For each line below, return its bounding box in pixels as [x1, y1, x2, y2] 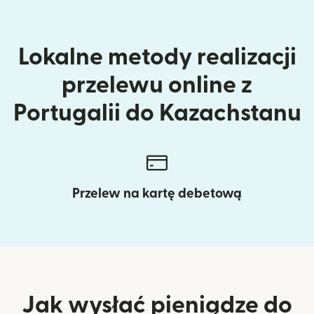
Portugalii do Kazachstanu [13, 101, 301, 125]
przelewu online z [62, 73, 252, 97]
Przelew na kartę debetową [72, 186, 242, 200]
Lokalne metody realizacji [18, 45, 296, 69]
